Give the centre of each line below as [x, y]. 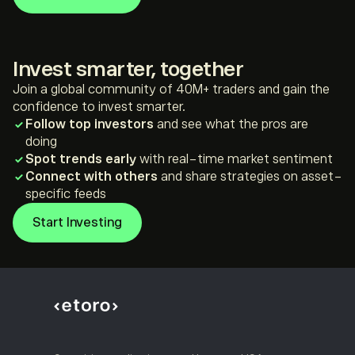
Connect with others [92, 177]
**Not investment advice [75, 46]
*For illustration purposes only [88, 31]
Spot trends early [81, 159]
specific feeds [66, 194]
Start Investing [77, 223]
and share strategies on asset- [250, 177]
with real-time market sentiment [235, 159]
